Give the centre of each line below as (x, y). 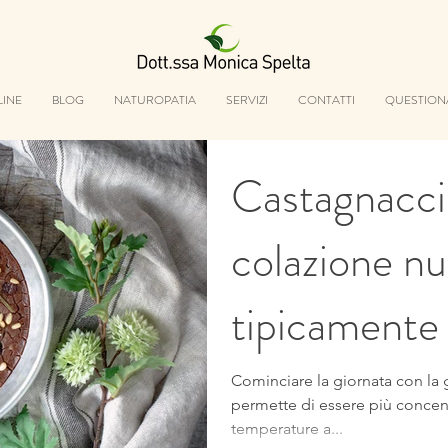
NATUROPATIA (155, 100)
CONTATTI (326, 100)
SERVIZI (247, 100)
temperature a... (287, 428)
